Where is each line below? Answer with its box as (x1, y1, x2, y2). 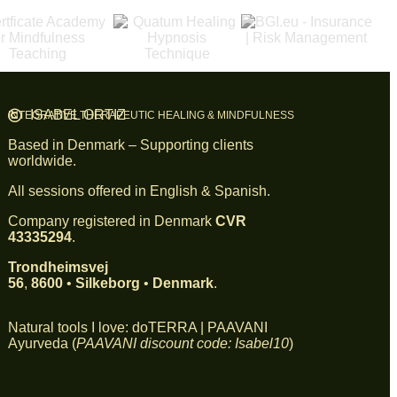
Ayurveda (7, 336, 68, 351)
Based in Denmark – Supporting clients (7, 137, 253, 152)
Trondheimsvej (7, 260, 108, 275)
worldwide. (7, 153, 76, 168)
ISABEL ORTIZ (29, 107, 126, 122)
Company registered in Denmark (7, 214, 215, 229)
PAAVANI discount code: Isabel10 (75, 336, 289, 351)
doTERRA (131, 320, 197, 335)
